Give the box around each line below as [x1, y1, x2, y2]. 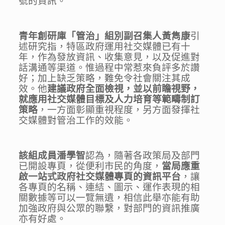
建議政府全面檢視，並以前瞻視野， [47, 83, 200, 94]
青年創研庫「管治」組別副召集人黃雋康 [19, 31, 191, 42]
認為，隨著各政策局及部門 [85, 150, 200, 161]
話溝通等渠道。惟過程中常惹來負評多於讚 [19, 62, 200, 73]
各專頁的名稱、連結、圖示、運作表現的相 [19, 182, 200, 193]
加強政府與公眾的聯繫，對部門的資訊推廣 [19, 203, 200, 214]
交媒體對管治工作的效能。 [19, 115, 134, 126]
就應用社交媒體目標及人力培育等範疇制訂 [19, 94, 200, 105]
